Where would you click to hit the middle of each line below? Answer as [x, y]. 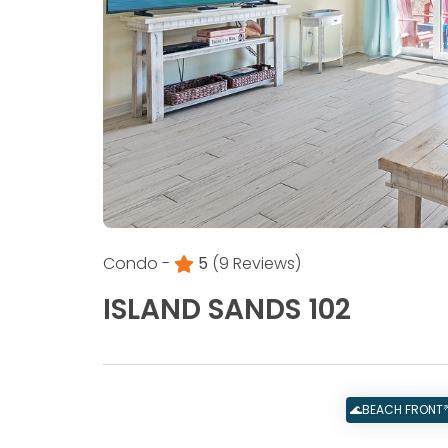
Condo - [136, 264]
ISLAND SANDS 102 [227, 310]
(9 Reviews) [256, 264]
